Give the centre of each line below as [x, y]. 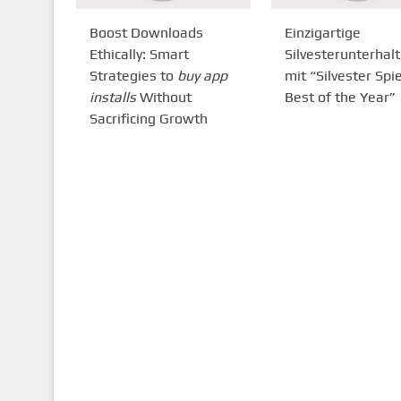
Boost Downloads [146, 32]
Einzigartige [322, 32]
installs [112, 97]
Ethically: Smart [139, 54]
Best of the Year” [340, 97]
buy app [202, 75]
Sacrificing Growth [148, 118]
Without [163, 97]
